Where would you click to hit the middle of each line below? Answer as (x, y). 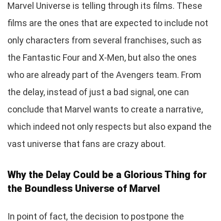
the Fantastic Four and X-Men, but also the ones (102, 57)
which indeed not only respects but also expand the (110, 126)
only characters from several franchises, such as (105, 40)
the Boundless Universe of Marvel (84, 188)
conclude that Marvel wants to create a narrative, (105, 109)
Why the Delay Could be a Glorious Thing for (107, 174)
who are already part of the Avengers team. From (104, 74)
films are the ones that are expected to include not (108, 23)
